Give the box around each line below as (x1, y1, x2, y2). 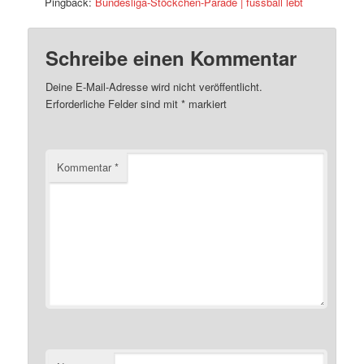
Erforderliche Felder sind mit (45, 95, 182, 111)
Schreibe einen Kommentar (45, 43, 297, 71)
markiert (185, 95, 227, 111)
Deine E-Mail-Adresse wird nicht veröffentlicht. (45, 78, 263, 94)
